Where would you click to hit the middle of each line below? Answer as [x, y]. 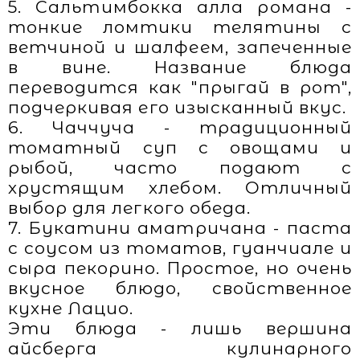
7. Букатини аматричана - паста [180, 228]
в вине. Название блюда [180, 67]
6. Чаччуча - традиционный [180, 127]
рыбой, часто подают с [180, 168]
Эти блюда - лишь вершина [180, 328]
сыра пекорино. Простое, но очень [180, 268]
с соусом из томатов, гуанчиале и [180, 248]
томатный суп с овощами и [180, 147]
